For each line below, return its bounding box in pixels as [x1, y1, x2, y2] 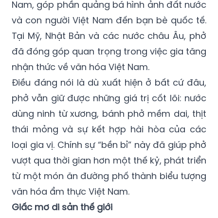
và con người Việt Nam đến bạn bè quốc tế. [12, 14, 206, 26]
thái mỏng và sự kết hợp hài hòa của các [12, 123, 206, 135]
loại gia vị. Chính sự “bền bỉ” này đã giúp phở [12, 138, 206, 151]
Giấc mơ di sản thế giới [12, 200, 112, 213]
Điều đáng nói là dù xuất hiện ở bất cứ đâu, [12, 76, 206, 89]
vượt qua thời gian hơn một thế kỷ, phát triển [12, 154, 206, 166]
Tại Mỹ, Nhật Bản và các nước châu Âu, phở [12, 29, 206, 42]
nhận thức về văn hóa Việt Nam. [12, 60, 149, 73]
